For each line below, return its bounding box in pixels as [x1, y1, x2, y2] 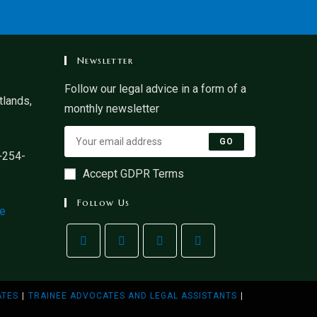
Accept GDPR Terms [83, 167, 184, 181]
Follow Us [77, 197, 130, 209]
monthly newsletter [64, 102, 159, 116]
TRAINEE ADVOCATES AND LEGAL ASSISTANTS [28, 291, 237, 301]
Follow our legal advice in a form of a [64, 82, 246, 96]
